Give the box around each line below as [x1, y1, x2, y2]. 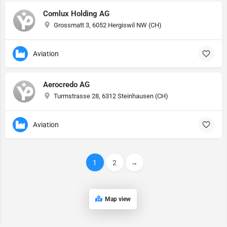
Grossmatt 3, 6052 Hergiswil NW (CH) [54, 21, 162, 29]
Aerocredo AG [43, 80, 90, 89]
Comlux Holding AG [43, 9, 109, 18]
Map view [105, 195, 131, 203]
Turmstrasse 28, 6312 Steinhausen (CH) [54, 92, 168, 100]
